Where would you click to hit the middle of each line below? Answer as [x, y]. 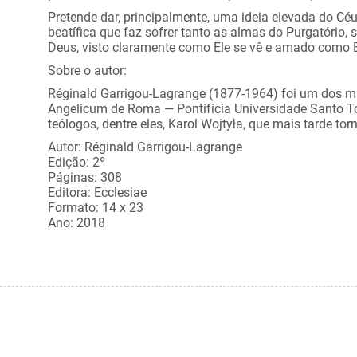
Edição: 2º [76, 162]
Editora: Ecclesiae [97, 192]
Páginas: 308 [85, 177]
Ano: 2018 [76, 223]
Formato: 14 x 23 [96, 208]
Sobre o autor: [87, 71]
